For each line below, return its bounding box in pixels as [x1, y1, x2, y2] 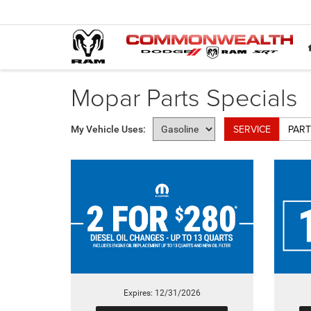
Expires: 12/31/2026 [123, 287, 201, 298]
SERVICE [233, 122, 271, 136]
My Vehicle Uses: [71, 124, 146, 135]
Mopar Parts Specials [71, 79, 298, 114]
